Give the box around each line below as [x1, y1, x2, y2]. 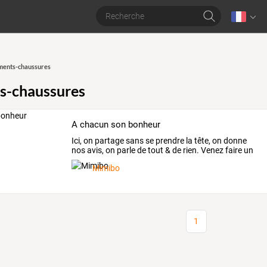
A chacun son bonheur [72, 119, 161, 130]
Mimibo [92, 163, 120, 173]
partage [93, 135, 125, 145]
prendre [154, 135, 185, 145]
